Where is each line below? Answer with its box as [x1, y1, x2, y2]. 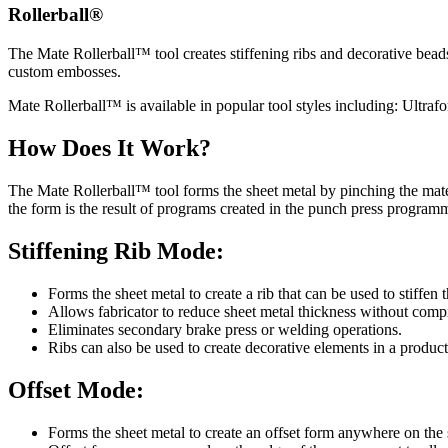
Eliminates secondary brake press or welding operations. [48, 320, 402, 338]
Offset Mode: [8, 376, 144, 403]
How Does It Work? [8, 135, 211, 162]
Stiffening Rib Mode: [8, 237, 224, 264]
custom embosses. [8, 63, 121, 81]
